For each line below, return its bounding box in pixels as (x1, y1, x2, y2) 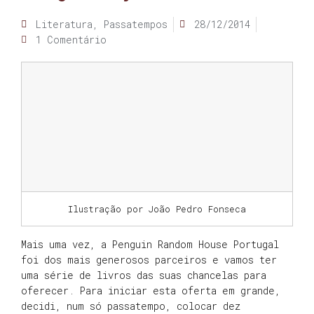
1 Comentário (36, 33, 107, 46)
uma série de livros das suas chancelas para (21, 268, 266, 282)
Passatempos (104, 18, 168, 31)
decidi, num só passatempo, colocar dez (21, 299, 240, 313)
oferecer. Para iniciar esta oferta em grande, (21, 284, 280, 297)
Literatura (36, 18, 93, 31)
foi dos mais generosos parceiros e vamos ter (21, 253, 277, 266)
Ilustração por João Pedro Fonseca (68, 203, 246, 214)
